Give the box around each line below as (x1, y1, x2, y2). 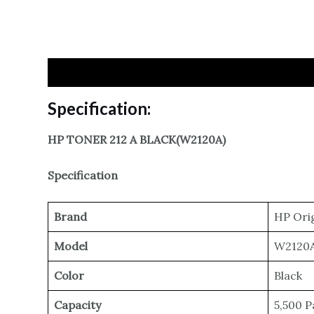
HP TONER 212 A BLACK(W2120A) (48, 132, 226, 147)
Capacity (54, 298, 101, 313)
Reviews (132, 65, 175, 80)
